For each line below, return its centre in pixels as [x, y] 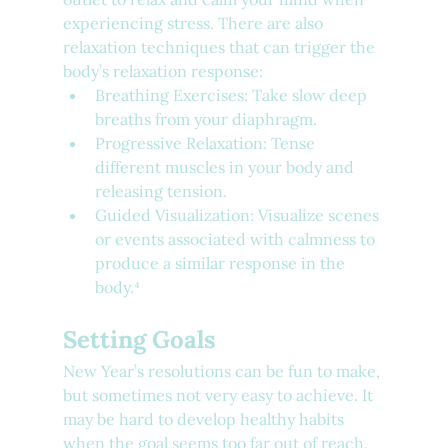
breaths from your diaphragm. [205, 119]
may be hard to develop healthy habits [205, 419]
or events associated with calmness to [236, 239]
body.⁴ [117, 287]
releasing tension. [160, 191]
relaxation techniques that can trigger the [220, 47]
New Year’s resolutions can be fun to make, [223, 371]
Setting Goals [139, 340]
